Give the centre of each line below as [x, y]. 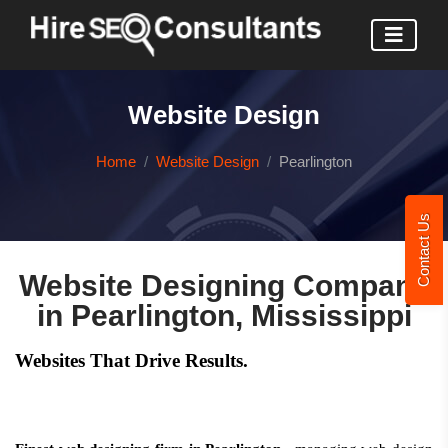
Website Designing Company [224, 285]
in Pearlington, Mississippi [224, 315]
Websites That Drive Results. [131, 360]
